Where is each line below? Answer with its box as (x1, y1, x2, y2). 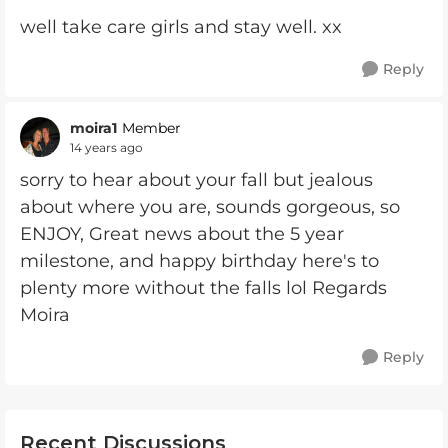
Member (122, 119, 181, 137)
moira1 (70, 118, 117, 137)
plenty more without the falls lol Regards (20, 277, 387, 299)
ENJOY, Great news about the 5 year (20, 223, 344, 245)
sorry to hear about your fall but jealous (20, 169, 373, 191)
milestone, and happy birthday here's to (20, 250, 379, 272)
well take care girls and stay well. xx (20, 16, 347, 38)
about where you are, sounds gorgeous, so (20, 196, 400, 218)
